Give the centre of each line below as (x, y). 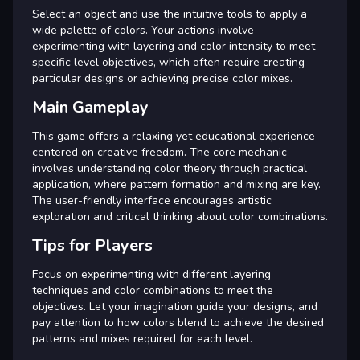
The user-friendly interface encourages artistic (152, 200)
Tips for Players (92, 245)
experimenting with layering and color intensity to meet (174, 46)
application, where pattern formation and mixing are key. (176, 184)
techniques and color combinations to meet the (153, 290)
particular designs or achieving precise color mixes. (162, 78)
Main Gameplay (90, 107)
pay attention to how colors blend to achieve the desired (178, 322)
